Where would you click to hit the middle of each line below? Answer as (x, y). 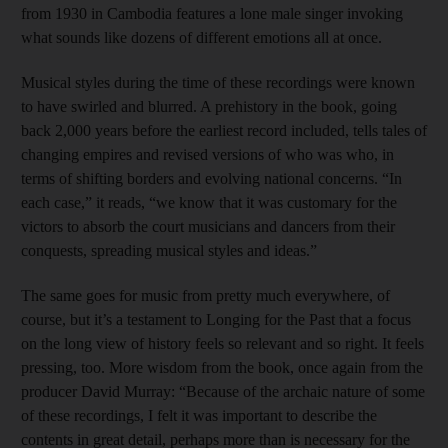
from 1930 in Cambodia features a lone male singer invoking (212, 13)
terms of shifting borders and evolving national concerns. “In (211, 178)
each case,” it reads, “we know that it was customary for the (209, 202)
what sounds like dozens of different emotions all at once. (201, 37)
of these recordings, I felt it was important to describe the (199, 415)
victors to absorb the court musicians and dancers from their (208, 226)
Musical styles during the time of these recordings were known (218, 82)
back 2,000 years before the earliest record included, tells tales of (224, 130)
